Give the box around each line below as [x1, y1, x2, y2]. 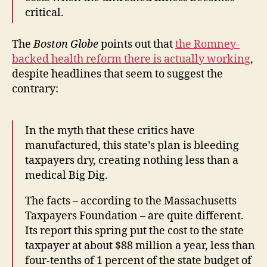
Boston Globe [33, 37, 98, 51]
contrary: [12, 82, 58, 96]
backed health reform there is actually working [12, 52, 250, 66]
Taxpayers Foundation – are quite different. [25, 209, 244, 223]
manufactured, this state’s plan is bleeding [25, 138, 239, 153]
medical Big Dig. [25, 168, 108, 182]
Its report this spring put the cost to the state [25, 223, 244, 238]
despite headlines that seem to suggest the [12, 67, 223, 81]
